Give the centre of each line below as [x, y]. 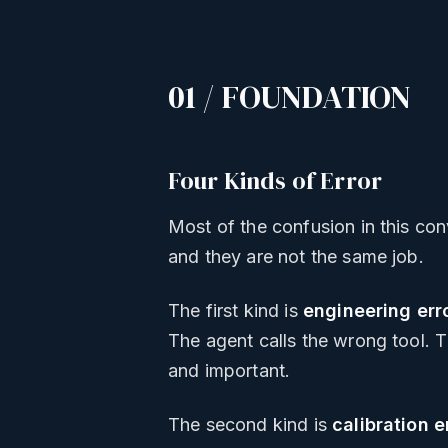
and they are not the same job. [296, 257]
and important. [229, 371]
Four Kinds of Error [275, 181]
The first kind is [235, 311]
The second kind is [250, 425]
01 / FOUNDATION [290, 97]
